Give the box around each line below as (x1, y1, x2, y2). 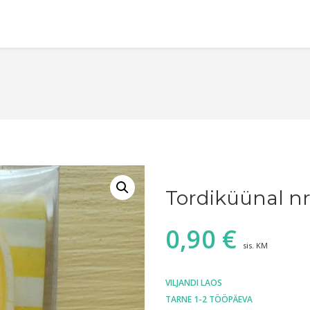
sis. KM (243, 240, 268, 251)
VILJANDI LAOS (165, 277, 222, 289)
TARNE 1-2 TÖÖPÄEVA (165, 293, 253, 306)
